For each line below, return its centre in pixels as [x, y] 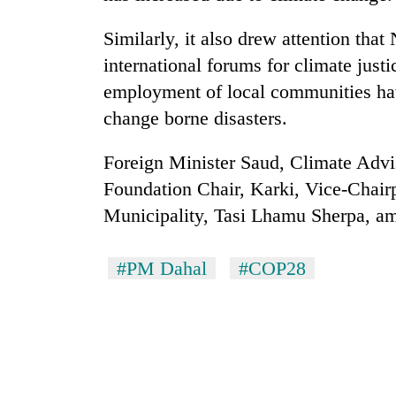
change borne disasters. [195, 118]
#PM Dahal [162, 269]
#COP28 [272, 269]
